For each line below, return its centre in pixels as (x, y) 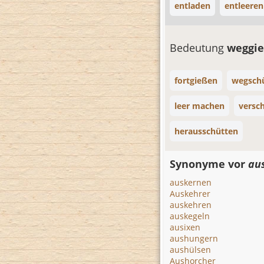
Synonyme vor (209, 164)
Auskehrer (190, 194)
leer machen (199, 106)
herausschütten (206, 131)
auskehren (191, 205)
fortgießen (196, 80)
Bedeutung (198, 48)
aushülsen (190, 250)
